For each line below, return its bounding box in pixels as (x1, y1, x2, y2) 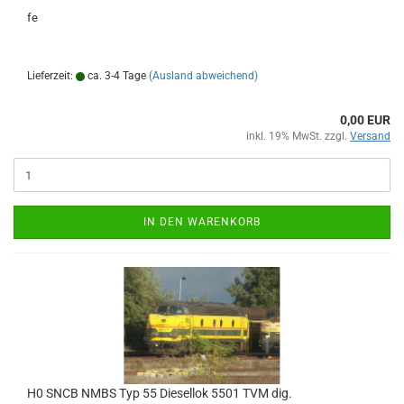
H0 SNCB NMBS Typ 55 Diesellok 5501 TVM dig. (27, 386, 292, 400)
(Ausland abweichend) (149, 69, 258, 82)
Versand (350, 130, 390, 142)
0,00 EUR (340, 113, 390, 127)
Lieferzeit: (27, 69, 76, 82)
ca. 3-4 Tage (85, 69, 146, 82)
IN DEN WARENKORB (143, 216, 261, 228)
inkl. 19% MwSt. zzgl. (246, 130, 350, 142)
